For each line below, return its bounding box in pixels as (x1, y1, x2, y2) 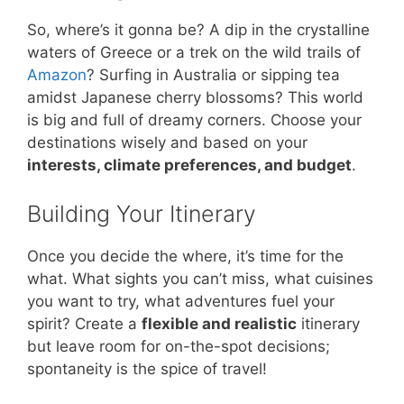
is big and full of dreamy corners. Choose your (27, 111, 362, 130)
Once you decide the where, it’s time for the (27, 246, 344, 265)
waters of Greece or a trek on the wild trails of (27, 43, 361, 62)
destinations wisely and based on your (27, 133, 308, 152)
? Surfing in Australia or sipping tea (87, 66, 340, 85)
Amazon (27, 66, 87, 85)
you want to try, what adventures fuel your (27, 291, 335, 310)
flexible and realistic (142, 314, 297, 333)
